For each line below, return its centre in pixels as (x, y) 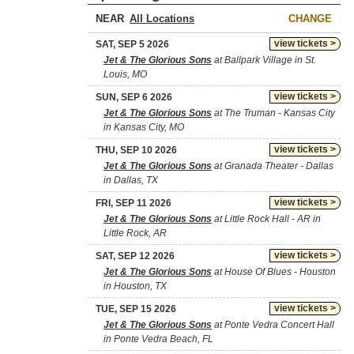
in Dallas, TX (131, 180)
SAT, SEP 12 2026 (135, 256)
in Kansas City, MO (144, 127)
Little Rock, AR (135, 233)
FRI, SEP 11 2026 (134, 203)
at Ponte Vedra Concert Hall (273, 325)
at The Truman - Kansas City (273, 113)
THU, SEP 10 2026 (136, 150)
